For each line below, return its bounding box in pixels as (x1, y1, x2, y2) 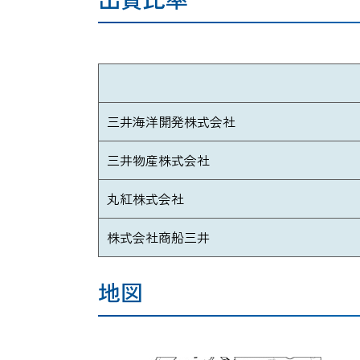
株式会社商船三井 (107, 227, 210, 247)
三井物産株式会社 (107, 149, 210, 170)
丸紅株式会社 (107, 188, 184, 208)
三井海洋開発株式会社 (107, 111, 235, 131)
